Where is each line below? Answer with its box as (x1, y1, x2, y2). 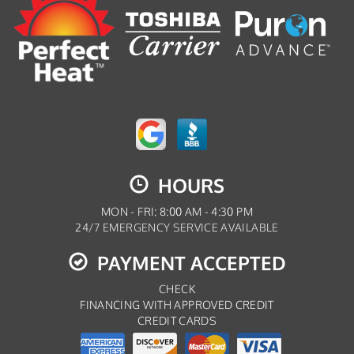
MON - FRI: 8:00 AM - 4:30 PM (101, 205, 253, 219)
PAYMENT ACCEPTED (87, 250, 286, 276)
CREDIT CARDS (137, 314, 217, 328)
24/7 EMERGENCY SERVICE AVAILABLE (75, 220, 279, 235)
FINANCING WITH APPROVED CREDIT (80, 298, 274, 312)
